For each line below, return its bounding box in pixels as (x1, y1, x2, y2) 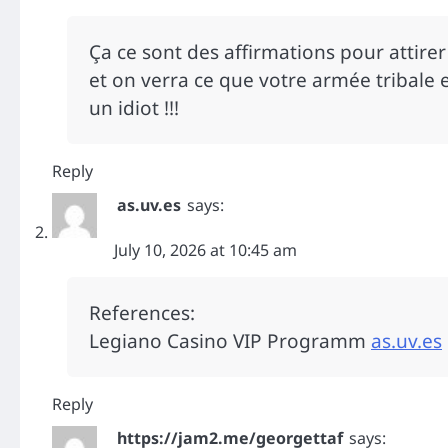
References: (89, 300, 195, 327)
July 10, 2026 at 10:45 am (114, 239, 297, 262)
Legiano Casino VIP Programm (89, 328, 371, 355)
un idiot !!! (89, 95, 179, 122)
